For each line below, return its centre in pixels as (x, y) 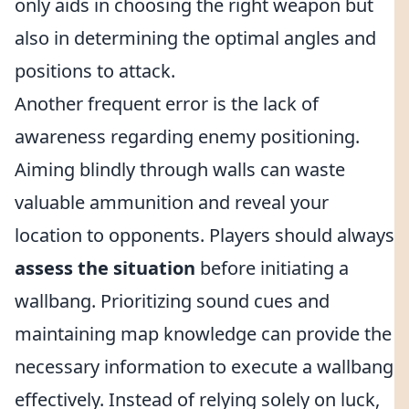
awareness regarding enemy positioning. (187, 136)
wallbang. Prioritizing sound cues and (172, 301)
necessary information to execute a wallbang (204, 367)
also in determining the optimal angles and (195, 38)
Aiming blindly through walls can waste (180, 169)
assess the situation (105, 268)
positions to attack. (95, 71)
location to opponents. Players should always (204, 235)
